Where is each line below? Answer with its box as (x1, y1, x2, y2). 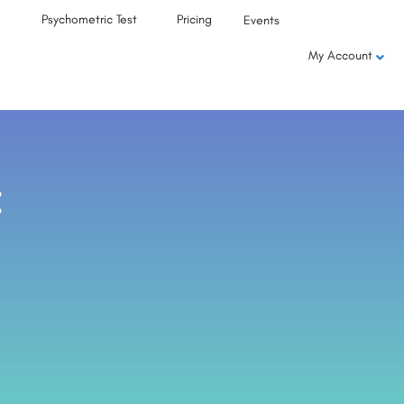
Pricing (177, 12, 213, 27)
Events (243, 13, 280, 28)
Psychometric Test (41, 12, 138, 27)
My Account (308, 48, 372, 63)
